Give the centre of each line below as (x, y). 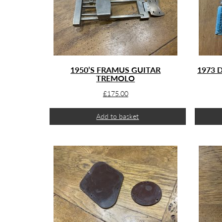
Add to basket (118, 116)
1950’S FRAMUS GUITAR (116, 70)
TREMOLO (116, 78)
